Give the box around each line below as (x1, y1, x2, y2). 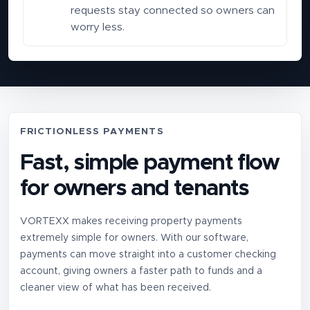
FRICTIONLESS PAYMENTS (20, 126, 164, 136)
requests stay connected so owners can (70, 5, 275, 16)
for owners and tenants (20, 177, 249, 200)
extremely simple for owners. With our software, (20, 232, 248, 243)
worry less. (70, 21, 125, 33)
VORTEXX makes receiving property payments (20, 216, 242, 226)
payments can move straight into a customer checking (20, 249, 276, 259)
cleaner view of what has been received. (20, 282, 211, 293)
